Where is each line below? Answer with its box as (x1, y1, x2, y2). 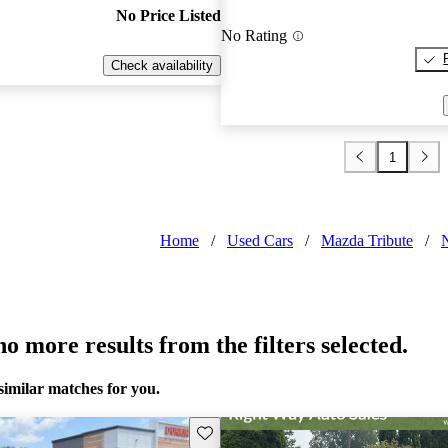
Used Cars (227, 232, 293, 250)
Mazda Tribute (321, 232, 413, 250)
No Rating (220, 27, 287, 45)
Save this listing (195, 423, 289, 439)
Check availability (110, 58, 213, 74)
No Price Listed (115, 7, 221, 25)
